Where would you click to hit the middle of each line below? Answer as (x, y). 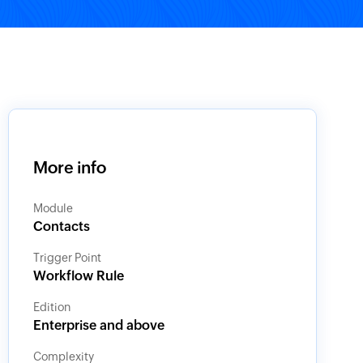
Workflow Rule (78, 276)
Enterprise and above (98, 325)
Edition (51, 307)
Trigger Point (67, 258)
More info (69, 167)
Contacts (61, 226)
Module (53, 208)
